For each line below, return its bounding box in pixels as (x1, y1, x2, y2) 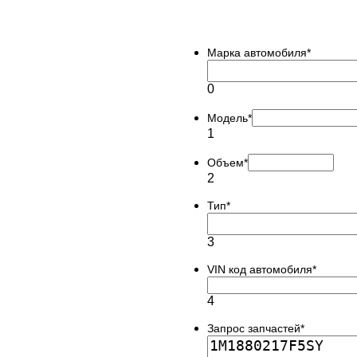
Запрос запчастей (207, 321, 300, 335)
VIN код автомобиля (207, 262, 312, 276)
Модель (207, 111, 248, 124)
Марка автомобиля (207, 45, 307, 59)
